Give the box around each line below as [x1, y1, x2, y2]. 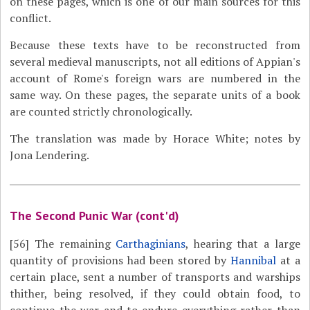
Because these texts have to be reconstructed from [10, 37, 300, 53]
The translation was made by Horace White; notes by [10, 131, 300, 146]
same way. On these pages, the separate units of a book [10, 87, 300, 102]
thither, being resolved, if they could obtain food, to [10, 286, 300, 301]
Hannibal [230, 253, 276, 268]
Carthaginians [116, 236, 186, 251]
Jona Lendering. [10, 147, 90, 163]
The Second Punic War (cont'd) [10, 208, 180, 224]
